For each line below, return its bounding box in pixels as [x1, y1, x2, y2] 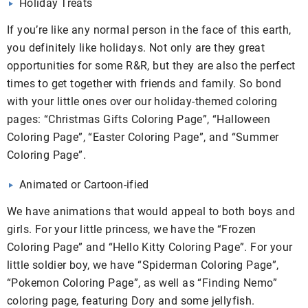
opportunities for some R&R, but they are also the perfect [7, 59, 296, 73]
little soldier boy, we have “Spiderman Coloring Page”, [7, 258, 279, 272]
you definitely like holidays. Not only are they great [7, 41, 265, 55]
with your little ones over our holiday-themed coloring [7, 95, 278, 109]
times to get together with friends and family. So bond [7, 77, 282, 91]
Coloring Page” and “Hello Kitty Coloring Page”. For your [7, 241, 293, 254]
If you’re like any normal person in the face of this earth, [7, 23, 291, 37]
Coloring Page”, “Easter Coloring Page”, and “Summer [7, 131, 279, 144]
